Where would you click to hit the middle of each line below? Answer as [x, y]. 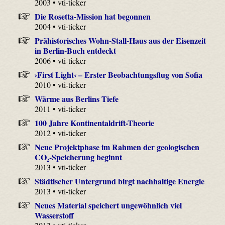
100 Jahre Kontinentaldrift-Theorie [94, 123]
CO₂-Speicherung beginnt [79, 157]
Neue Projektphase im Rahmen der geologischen [117, 147]
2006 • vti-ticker [61, 61]
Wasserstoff [54, 215]
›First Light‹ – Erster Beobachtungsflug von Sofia [118, 75]
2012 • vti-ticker [61, 133]
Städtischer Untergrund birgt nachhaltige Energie [119, 181]
